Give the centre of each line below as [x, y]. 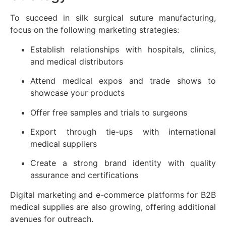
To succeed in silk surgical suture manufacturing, [113, 18]
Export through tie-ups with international [123, 131]
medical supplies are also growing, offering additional [113, 207]
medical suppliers [64, 144]
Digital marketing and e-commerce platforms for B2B [113, 194]
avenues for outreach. [52, 219]
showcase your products [77, 93]
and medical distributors [77, 61]
